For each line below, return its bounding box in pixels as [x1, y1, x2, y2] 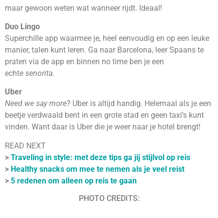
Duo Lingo [5, 22, 40, 32]
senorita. [25, 69, 54, 78]
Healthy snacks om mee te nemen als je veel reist [11, 164, 184, 174]
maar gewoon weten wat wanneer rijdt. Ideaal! [5, 3, 162, 13]
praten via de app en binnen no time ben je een [5, 57, 164, 67]
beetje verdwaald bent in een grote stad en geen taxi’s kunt [5, 110, 204, 120]
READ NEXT [5, 141, 46, 150]
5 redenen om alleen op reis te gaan [11, 176, 137, 185]
